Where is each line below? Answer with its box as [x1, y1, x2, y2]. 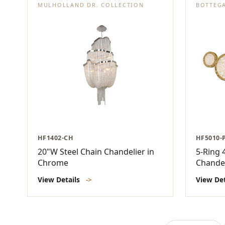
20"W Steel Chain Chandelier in [38, 146, 154, 158]
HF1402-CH [38, 134, 74, 143]
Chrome [38, 157, 68, 169]
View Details [38, 175, 82, 185]
